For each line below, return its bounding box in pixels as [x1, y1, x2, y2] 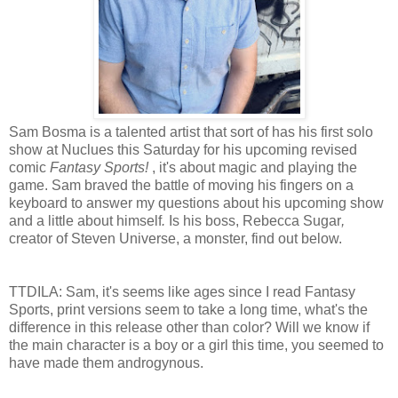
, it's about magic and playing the [148, 159, 357, 175]
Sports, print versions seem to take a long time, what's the [9, 301, 368, 317]
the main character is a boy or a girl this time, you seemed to [9, 337, 384, 353]
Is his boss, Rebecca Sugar [169, 212, 341, 228]
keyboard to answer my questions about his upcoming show [9, 195, 384, 211]
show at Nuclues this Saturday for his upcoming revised [9, 141, 357, 157]
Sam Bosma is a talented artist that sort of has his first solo [9, 123, 373, 139]
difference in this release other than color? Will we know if [9, 319, 370, 335]
